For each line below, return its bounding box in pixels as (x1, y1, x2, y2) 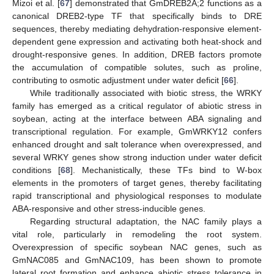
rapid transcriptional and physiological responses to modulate (12, 191, 262, 201)
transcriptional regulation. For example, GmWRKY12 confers (12, 127, 262, 137)
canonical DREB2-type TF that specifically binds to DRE (12, 11, 262, 21)
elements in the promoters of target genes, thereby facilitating (12, 178, 262, 188)
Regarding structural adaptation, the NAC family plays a (29, 217, 262, 227)
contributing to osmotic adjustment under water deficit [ (12, 75, 224, 86)
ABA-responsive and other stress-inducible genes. (12, 204, 206, 214)
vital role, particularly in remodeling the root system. (12, 229, 262, 240)
